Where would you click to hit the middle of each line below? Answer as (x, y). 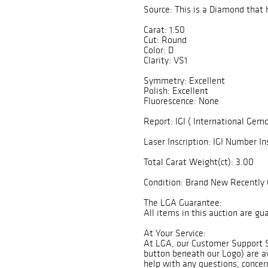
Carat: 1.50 (164, 30)
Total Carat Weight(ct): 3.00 (199, 162)
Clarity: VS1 (165, 60)
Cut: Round (165, 40)
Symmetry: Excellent (184, 81)
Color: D (159, 50)
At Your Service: (175, 233)
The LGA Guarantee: (183, 203)
